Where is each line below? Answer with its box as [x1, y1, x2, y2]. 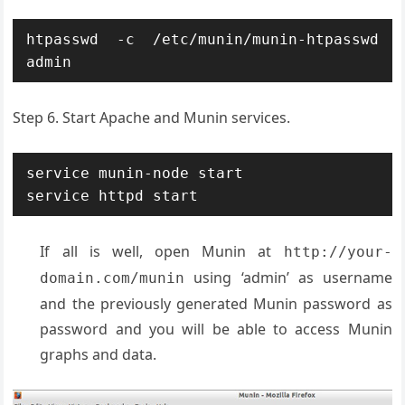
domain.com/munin [40, 269, 185, 287]
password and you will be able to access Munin [40, 319, 392, 340]
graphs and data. [40, 344, 157, 365]
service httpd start [26, 187, 199, 205]
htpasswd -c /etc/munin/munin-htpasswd [26, 31, 379, 49]
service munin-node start [26, 165, 244, 183]
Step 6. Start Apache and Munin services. [13, 108, 291, 128]
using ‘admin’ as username [184, 268, 392, 288]
